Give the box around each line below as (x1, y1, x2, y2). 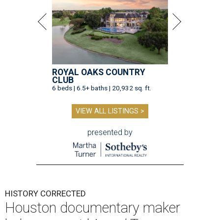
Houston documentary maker (5, 199, 180, 217)
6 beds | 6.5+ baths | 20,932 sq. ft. (52, 84, 151, 92)
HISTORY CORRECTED (5, 189, 86, 199)
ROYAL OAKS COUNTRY (52, 67, 145, 78)
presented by (87, 128, 133, 137)
